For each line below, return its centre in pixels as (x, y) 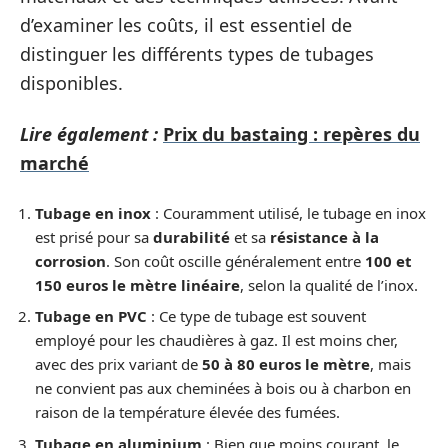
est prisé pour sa (94, 236)
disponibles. (71, 82)
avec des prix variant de (118, 364)
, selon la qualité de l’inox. (329, 284)
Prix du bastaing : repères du (291, 134)
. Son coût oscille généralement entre (235, 260)
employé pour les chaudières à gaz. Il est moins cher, (216, 340)
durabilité (191, 236)
